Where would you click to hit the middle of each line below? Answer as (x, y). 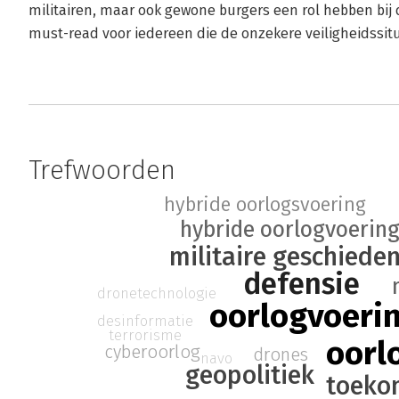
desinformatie (146, 320)
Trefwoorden (102, 170)
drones (281, 354)
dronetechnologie (156, 293)
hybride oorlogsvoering (265, 205)
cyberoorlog (153, 352)
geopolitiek (250, 375)
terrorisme (146, 334)
